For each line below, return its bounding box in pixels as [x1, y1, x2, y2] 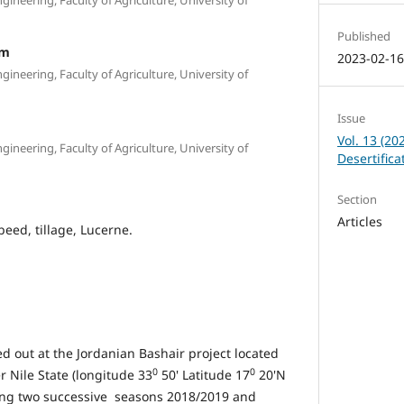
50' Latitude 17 [158, 365, 250, 383]
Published [337, 27, 391, 44]
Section [337, 191, 378, 207]
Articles [337, 213, 383, 230]
